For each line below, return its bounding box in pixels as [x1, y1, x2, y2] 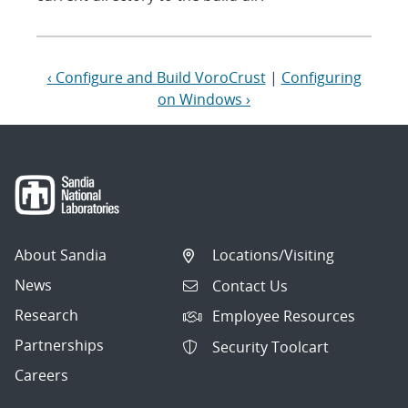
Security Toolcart [212, 336, 330, 357]
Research [15, 305, 78, 326]
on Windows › [158, 88, 250, 109]
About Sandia [15, 245, 107, 266]
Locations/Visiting [212, 245, 335, 266]
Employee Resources [212, 306, 356, 327]
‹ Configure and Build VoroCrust [46, 66, 266, 87]
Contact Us [212, 275, 289, 296]
